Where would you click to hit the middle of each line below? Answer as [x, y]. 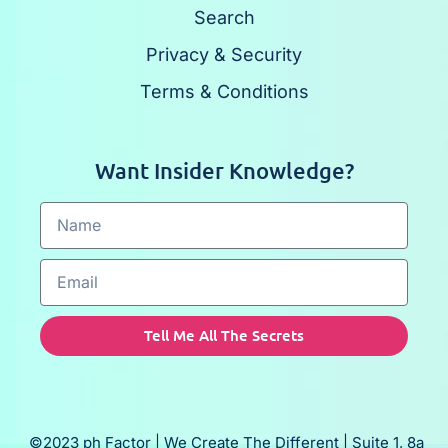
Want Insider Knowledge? [224, 170]
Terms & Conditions [224, 91]
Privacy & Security [224, 54]
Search [224, 17]
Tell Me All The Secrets [224, 335]
